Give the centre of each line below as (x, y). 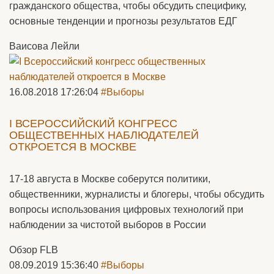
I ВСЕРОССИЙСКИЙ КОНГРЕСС (93, 124)
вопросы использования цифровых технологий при (126, 210)
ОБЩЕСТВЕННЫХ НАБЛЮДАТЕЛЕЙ (104, 135)
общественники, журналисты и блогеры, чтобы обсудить (137, 194)
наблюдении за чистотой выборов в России (108, 225)
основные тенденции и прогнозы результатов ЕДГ (123, 21)
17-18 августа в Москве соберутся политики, (110, 179)
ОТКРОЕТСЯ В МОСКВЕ (73, 147)
